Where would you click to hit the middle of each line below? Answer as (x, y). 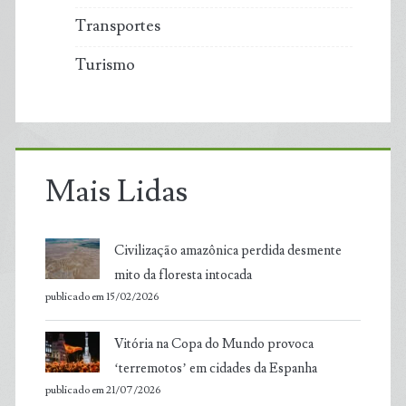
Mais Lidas (116, 192)
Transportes (117, 26)
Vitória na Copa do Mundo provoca (213, 344)
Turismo (105, 64)
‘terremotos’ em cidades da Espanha (215, 369)
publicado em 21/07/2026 (102, 391)
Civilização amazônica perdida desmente (227, 250)
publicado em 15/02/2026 (101, 296)
